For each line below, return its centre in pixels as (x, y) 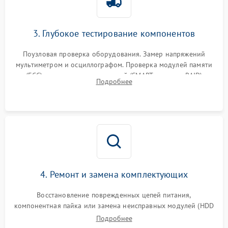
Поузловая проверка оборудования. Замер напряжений (114, 54)
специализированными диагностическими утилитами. (114, 86)
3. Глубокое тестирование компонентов (114, 33)
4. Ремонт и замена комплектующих (114, 174)
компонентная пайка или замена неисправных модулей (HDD (114, 205)
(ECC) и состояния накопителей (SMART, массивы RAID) (114, 75)
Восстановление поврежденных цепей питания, (114, 195)
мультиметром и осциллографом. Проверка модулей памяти (114, 64)
